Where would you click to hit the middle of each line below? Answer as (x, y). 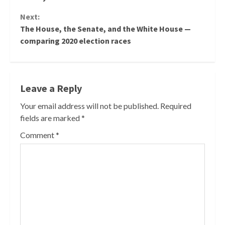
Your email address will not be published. (89, 105)
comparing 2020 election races (76, 40)
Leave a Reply (51, 88)
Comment (38, 135)
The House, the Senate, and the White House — (105, 28)
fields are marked (51, 118)
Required (176, 105)
